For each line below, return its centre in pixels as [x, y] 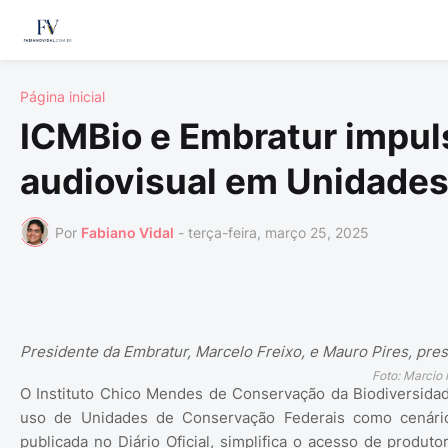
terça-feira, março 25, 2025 [278, 232]
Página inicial [62, 96]
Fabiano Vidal [127, 232]
